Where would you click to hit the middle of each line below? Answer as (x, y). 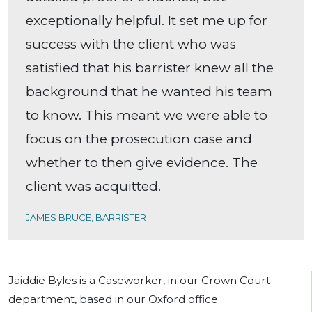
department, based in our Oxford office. (114, 299)
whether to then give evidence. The (142, 163)
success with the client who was (131, 45)
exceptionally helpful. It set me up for (147, 21)
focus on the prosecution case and (139, 139)
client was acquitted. (93, 187)
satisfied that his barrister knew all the (150, 68)
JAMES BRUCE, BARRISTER (86, 218)
